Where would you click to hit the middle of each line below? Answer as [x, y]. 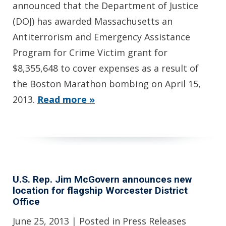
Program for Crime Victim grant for [90, 52]
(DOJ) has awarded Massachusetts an [93, 21]
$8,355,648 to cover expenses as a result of [106, 68]
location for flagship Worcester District [100, 190]
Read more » [66, 99]
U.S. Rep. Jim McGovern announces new [102, 179]
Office [26, 201]
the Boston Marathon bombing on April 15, [107, 83]
